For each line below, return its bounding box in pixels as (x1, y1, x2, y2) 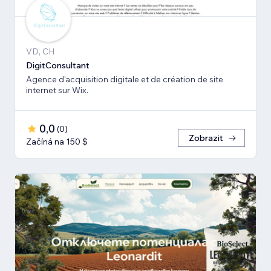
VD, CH (26, 46, 54, 57)
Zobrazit (189, 132, 223, 144)
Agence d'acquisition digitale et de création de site (26, 74, 141, 85)
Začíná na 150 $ (26, 136, 88, 148)
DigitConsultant (26, 60, 90, 71)
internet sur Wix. (26, 85, 88, 96)
